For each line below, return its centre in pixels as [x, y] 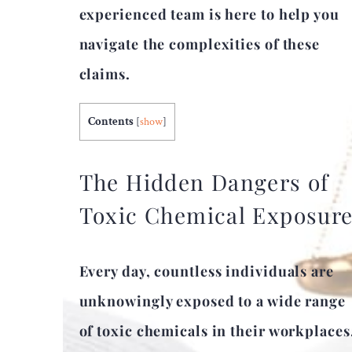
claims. [104, 74]
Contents [110, 121]
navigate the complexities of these [200, 44]
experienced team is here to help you [209, 14]
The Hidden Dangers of [204, 181]
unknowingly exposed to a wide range [212, 301]
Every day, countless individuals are [206, 271]
